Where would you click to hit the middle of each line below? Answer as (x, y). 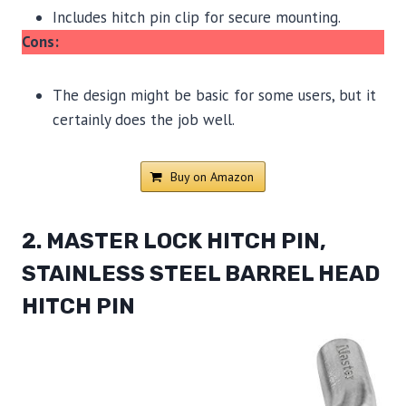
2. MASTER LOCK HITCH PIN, (174, 241)
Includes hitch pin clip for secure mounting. (197, 17)
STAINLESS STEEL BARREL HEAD (201, 273)
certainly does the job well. (144, 119)
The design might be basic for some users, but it (214, 95)
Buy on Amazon (212, 176)
